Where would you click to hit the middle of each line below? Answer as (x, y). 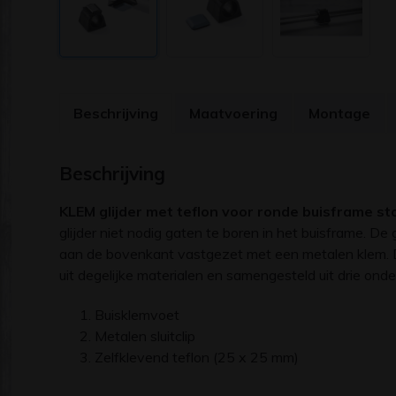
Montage (339, 113)
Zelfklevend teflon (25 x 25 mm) (197, 357)
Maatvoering (233, 113)
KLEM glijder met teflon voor (158, 211)
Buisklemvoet (137, 314)
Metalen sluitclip (145, 335)
